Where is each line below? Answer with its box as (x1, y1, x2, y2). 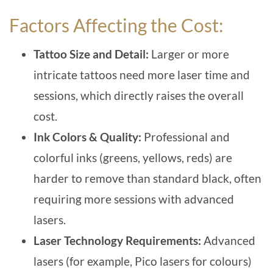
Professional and (144, 130, 230, 144)
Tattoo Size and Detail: (34, 47, 151, 62)
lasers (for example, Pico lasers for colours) (34, 254, 252, 269)
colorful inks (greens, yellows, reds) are (34, 151, 232, 165)
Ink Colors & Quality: (34, 130, 144, 144)
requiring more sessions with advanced (34, 192, 234, 207)
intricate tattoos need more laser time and (34, 68, 250, 82)
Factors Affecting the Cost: (9, 14, 227, 37)
